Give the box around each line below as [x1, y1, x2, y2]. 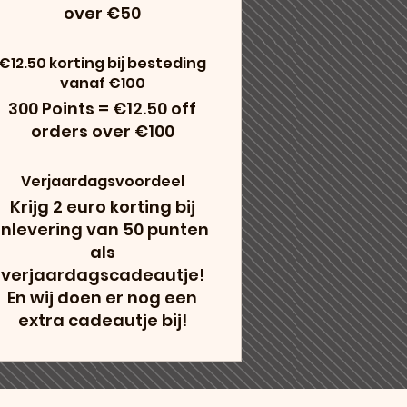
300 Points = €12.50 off [8, 97, 197, 121]
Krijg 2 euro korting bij [9, 195, 195, 219]
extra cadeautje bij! [17, 309, 187, 333]
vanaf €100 [59, 73, 145, 94]
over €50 [64, 2, 142, 25]
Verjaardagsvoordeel [20, 171, 184, 193]
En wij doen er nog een [7, 286, 198, 310]
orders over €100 [30, 120, 174, 144]
